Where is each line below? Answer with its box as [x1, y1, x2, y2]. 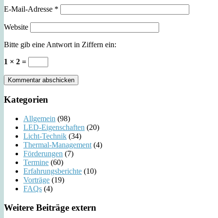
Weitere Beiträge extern [4, 202, 96, 213]
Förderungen [23, 149, 63, 158]
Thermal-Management [23, 140, 91, 149]
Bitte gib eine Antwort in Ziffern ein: [4, 40, 116, 49]
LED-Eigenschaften [23, 123, 85, 131]
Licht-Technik [23, 131, 67, 140]
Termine [23, 158, 49, 166]
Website [4, 23, 28, 32]
